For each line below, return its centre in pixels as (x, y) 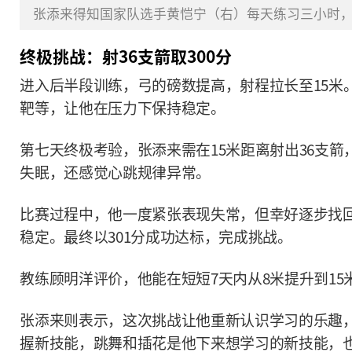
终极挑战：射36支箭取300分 (126, 56)
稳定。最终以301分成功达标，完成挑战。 (156, 237)
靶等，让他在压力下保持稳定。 (123, 108)
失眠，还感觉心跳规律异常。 (115, 172)
